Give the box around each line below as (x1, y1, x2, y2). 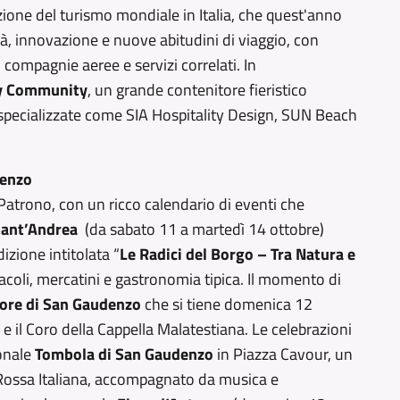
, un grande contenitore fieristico (87, 78, 307, 102)
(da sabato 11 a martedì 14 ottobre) (81, 217, 324, 241)
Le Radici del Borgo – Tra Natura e (120, 242, 355, 266)
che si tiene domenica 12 (141, 292, 312, 316)
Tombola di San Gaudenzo (35, 342, 213, 366)
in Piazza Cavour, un (213, 342, 353, 366)
